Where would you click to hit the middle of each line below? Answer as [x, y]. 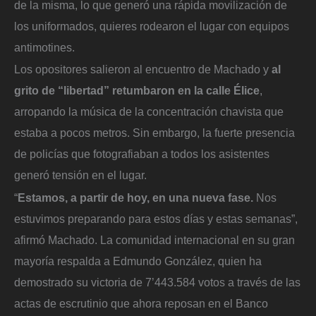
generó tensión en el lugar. [80, 175]
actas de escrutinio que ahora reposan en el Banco [141, 303]
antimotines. [44, 47]
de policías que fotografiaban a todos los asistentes [142, 154]
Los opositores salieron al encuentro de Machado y [143, 69]
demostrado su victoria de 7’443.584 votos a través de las [157, 282]
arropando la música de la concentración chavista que [149, 112]
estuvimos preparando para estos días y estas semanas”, [156, 218]
